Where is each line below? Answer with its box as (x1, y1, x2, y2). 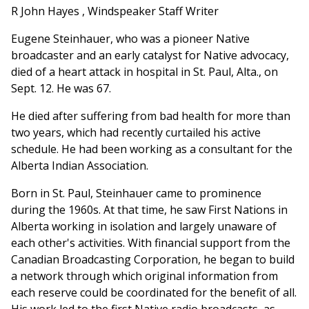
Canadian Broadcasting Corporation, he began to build (11, 252, 295, 268)
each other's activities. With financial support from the (11, 235, 290, 251)
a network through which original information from (11, 268, 278, 284)
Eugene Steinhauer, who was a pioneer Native (11, 31, 250, 47)
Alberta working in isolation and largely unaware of (11, 219, 277, 235)
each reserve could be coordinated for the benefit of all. (11, 285, 297, 301)
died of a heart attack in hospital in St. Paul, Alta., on (11, 64, 278, 80)
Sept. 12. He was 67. (11, 81, 111, 97)
